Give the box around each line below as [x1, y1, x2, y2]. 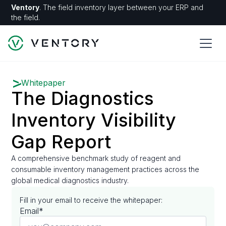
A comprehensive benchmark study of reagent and [11, 154, 181, 162]
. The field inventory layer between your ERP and [39, 3, 204, 12]
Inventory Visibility [11, 109, 177, 131]
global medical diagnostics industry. [11, 176, 129, 185]
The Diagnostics [11, 87, 154, 109]
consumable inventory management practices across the [11, 165, 200, 174]
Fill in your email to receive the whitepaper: [20, 196, 163, 204]
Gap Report [11, 131, 111, 153]
